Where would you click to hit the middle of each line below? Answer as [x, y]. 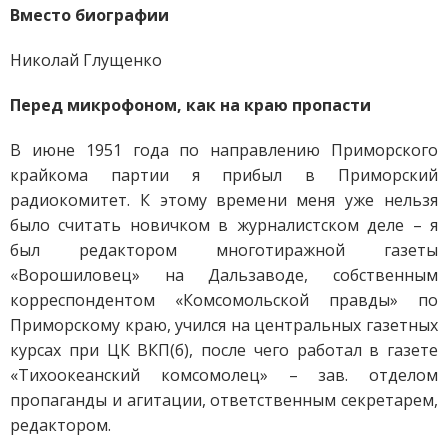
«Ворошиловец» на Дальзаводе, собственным [224, 274]
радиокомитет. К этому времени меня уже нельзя [224, 199]
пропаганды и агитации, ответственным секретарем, [224, 399]
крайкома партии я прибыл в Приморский [224, 174]
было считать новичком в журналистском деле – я [224, 224]
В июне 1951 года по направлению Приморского [224, 149]
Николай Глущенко [86, 59]
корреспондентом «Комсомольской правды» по [224, 299]
